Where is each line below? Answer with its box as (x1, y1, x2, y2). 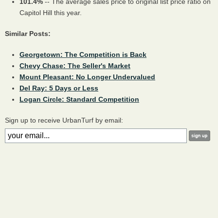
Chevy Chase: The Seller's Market (19, 61, 130, 70)
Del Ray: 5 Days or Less (19, 84, 98, 92)
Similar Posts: (5, 29, 51, 37)
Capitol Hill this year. (19, 8, 84, 17)
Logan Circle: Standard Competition (19, 95, 139, 103)
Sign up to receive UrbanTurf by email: (5, 116, 123, 124)
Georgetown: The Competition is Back (19, 50, 146, 58)
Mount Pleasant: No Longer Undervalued (19, 73, 155, 81)
